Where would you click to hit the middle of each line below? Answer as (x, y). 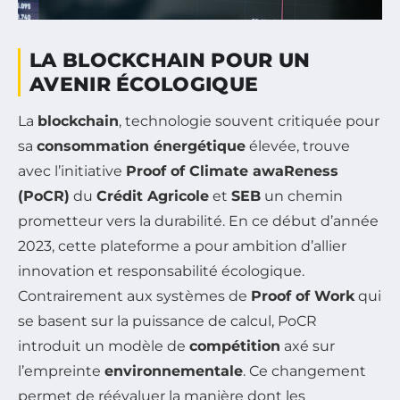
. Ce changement (304, 371)
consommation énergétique (141, 146)
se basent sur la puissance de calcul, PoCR (167, 321)
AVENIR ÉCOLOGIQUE (144, 84)
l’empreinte (61, 371)
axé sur (308, 346)
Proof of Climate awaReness (232, 171)
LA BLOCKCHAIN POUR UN (170, 60)
